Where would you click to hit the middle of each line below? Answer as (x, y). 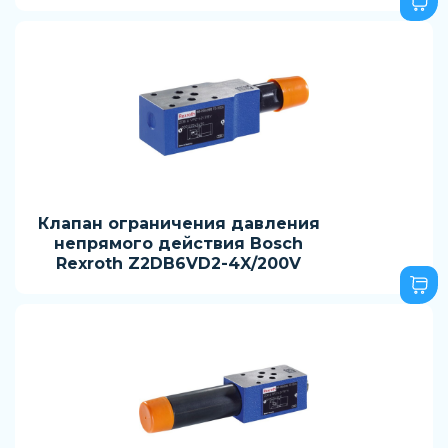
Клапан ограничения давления (178, 223)
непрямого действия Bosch (178, 243)
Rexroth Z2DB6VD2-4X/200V (178, 263)
